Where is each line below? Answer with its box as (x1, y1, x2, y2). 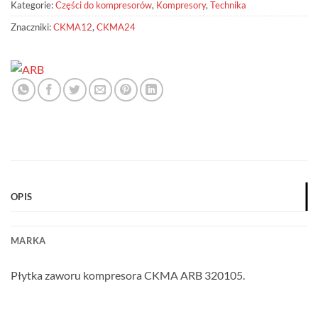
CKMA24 (97, 21, 136, 33)
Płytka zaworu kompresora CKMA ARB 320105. (11, 268, 245, 282)
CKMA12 (53, 21, 92, 33)
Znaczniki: (11, 21, 53, 33)
